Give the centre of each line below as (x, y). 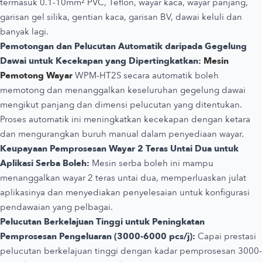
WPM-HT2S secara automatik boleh (146, 75)
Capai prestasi (226, 236)
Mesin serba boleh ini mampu (151, 163)
